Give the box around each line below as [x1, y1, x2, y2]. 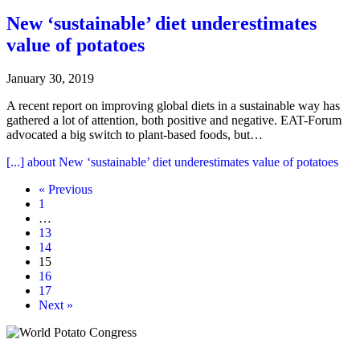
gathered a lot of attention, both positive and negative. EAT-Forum [6, 113, 342, 128]
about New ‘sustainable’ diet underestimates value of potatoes [24, 155, 338, 170]
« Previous [39, 182, 92, 197]
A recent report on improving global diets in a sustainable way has [6, 99, 340, 113]
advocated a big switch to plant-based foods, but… [6, 128, 263, 142]
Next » [39, 298, 73, 313]
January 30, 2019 [6, 72, 94, 86]
